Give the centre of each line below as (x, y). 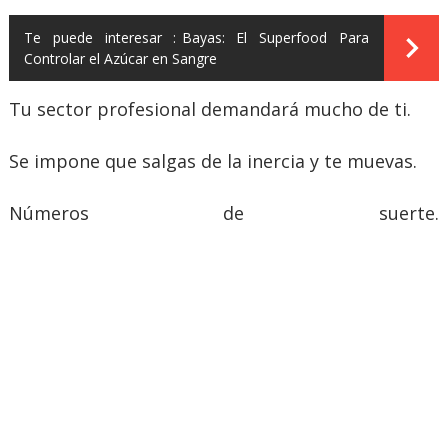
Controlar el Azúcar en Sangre (120, 58)
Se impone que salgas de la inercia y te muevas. (212, 160)
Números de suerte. (224, 212)
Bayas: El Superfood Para (275, 37)
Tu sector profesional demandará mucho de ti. (209, 108)
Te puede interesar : (100, 37)
